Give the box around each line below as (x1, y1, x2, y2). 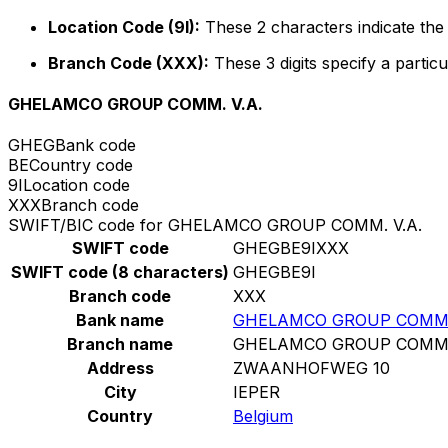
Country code (29, 155, 133, 176)
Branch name (67, 334, 173, 355)
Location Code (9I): (48, 16, 200, 37)
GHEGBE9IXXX (233, 238, 349, 259)
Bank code (55, 135, 136, 156)
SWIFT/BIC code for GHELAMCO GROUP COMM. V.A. (8, 215, 422, 236)
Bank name (76, 310, 164, 331)
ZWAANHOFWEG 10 (233, 358, 390, 379)
